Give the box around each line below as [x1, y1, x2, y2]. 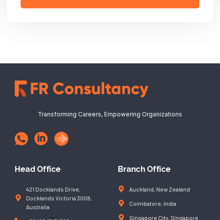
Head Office [15, 165, 61, 174]
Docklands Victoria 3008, [26, 194, 92, 202]
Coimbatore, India [129, 200, 176, 207]
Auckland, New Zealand [129, 186, 190, 193]
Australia [26, 203, 50, 211]
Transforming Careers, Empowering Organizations [38, 110, 182, 118]
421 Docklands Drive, [26, 186, 81, 193]
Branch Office [118, 165, 171, 174]
